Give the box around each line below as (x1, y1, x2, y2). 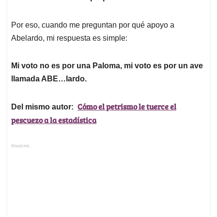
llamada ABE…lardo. (11, 74, 87, 83)
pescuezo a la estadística (11, 114, 96, 125)
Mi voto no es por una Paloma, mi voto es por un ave (11, 61, 203, 70)
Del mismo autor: (11, 102, 77, 111)
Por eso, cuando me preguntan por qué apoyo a (11, 20, 174, 29)
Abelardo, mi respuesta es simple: (11, 33, 127, 42)
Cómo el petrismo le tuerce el (77, 101, 176, 111)
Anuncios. (11, 143, 31, 148)
